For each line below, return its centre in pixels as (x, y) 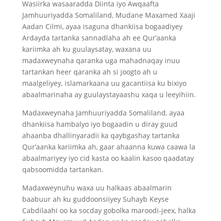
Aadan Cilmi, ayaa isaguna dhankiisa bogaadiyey (102, 26)
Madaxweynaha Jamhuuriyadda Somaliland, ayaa (103, 113)
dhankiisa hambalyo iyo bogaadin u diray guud (100, 124)
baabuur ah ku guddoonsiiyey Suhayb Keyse (95, 199)
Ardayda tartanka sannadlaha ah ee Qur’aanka (99, 38)
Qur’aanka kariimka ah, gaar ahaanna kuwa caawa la (109, 147)
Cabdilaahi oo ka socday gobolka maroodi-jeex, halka (109, 210)
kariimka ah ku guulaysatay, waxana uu (87, 49)
